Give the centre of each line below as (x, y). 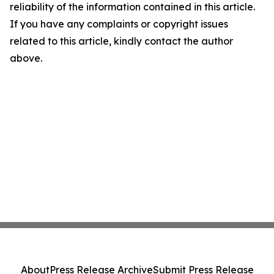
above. (26, 58)
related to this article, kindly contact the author (121, 41)
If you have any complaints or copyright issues (119, 24)
